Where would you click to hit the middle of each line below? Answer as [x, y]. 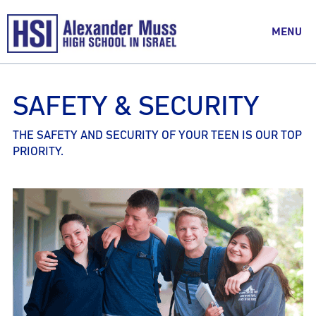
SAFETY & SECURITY [136, 107]
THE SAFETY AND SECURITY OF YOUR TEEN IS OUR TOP [157, 135]
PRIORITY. [38, 152]
